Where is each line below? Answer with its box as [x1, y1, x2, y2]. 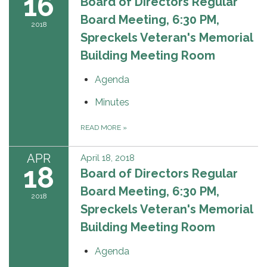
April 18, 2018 [80, 152, 135, 163]
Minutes [95, 96, 129, 108]
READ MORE [80, 123, 123, 132]
